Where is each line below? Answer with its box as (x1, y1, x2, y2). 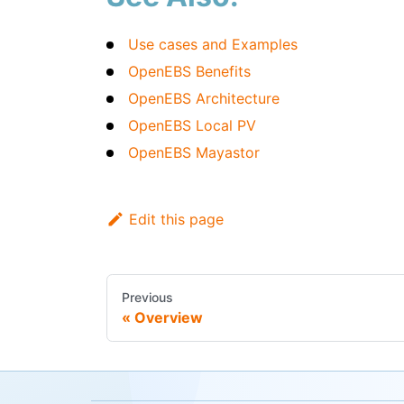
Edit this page (128, 210, 224, 229)
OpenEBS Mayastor (128, 143, 260, 162)
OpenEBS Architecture (128, 89, 280, 108)
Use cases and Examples (128, 35, 298, 54)
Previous (122, 289, 173, 306)
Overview (134, 308, 203, 327)
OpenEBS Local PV (128, 116, 256, 135)
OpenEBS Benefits (128, 62, 251, 81)
